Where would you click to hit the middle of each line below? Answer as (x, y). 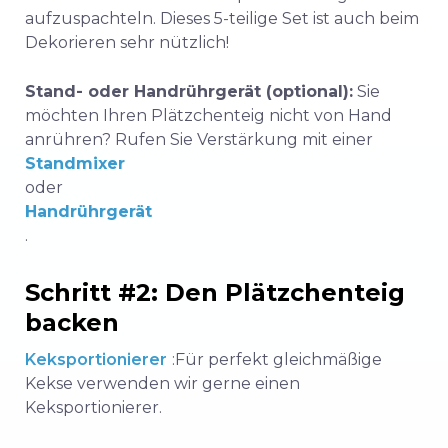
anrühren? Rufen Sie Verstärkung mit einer (199, 140)
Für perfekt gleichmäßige (278, 360)
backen (72, 323)
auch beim (374, 19)
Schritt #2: (95, 293)
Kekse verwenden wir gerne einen (162, 384)
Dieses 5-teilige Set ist (245, 19)
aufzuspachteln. (92, 19)
